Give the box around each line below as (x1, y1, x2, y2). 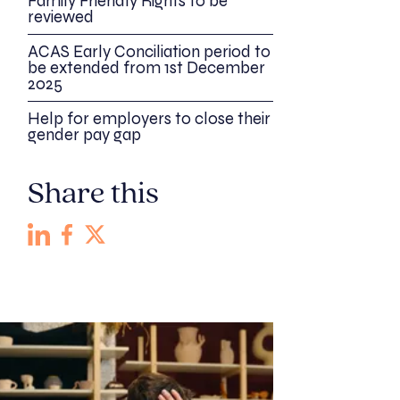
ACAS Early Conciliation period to (28, 42, 271, 62)
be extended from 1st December (28, 58, 265, 79)
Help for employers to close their (28, 109, 271, 129)
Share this (28, 179, 159, 212)
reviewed (28, 7, 94, 28)
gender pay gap (28, 125, 141, 146)
